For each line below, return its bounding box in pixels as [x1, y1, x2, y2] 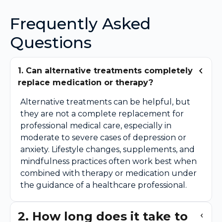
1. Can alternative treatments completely [18, 65, 193, 75]
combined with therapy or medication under [20, 168, 197, 178]
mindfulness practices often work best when [20, 156, 197, 166]
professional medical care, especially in [20, 120, 171, 130]
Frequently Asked [10, 13, 151, 33]
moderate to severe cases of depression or [20, 132, 186, 142]
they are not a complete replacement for [20, 109, 184, 118]
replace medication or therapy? [18, 77, 153, 87]
